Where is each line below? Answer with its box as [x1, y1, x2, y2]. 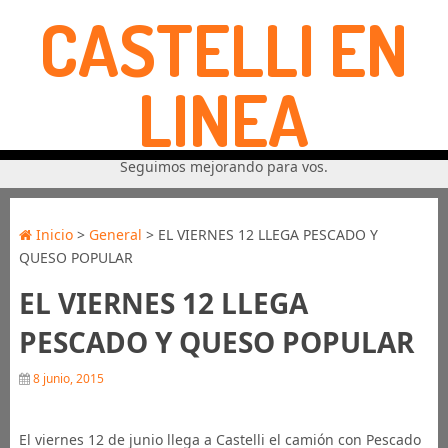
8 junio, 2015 [29, 370, 104, 387]
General [88, 225, 142, 244]
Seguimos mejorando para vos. [119, 157, 328, 176]
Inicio [31, 225, 73, 244]
